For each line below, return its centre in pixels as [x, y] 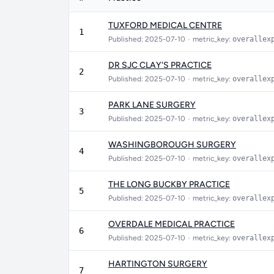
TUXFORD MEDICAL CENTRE [165, 25]
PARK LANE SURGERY [152, 105]
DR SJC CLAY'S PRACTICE [160, 65]
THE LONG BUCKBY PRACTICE [169, 184]
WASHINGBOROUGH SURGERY [172, 145]
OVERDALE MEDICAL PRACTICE [172, 224]
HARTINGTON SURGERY [158, 264]
